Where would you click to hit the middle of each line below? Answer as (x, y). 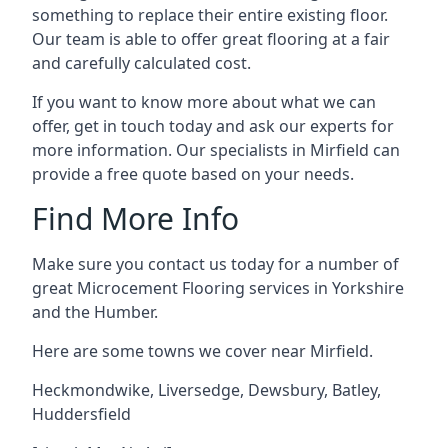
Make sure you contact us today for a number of (215, 264)
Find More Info (135, 218)
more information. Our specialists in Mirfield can (216, 150)
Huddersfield (81, 414)
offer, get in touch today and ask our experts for (213, 126)
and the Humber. (95, 312)
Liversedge (199, 390)
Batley (354, 390)
